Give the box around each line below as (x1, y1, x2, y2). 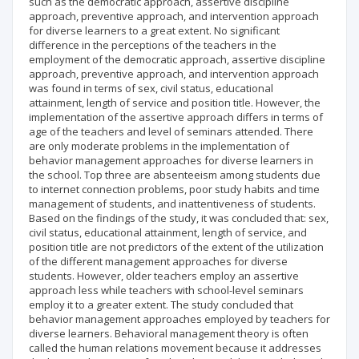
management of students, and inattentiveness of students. (29, 196, 316, 211)
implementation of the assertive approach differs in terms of (29, 110, 323, 124)
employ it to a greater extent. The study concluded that (29, 297, 293, 312)
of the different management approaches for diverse (29, 254, 288, 268)
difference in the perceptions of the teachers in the (29, 38, 276, 52)
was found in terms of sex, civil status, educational (29, 81, 273, 95)
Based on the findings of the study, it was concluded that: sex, (29, 211, 329, 225)
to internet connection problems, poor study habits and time (29, 182, 320, 196)
